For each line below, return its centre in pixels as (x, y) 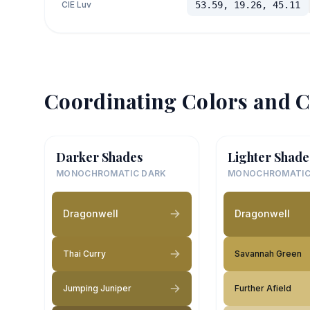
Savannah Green (268, 253)
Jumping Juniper (97, 288)
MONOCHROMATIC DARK (111, 173)
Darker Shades (99, 157)
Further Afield (263, 288)
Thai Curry (84, 253)
